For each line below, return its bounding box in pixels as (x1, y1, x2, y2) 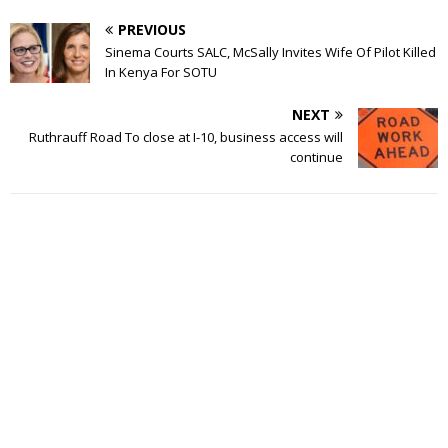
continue (290, 147, 343, 166)
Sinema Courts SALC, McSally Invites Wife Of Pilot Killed (105, 42, 436, 61)
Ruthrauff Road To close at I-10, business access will (29, 127, 343, 146)
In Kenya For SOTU (105, 62, 217, 81)
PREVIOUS (118, 19, 186, 39)
